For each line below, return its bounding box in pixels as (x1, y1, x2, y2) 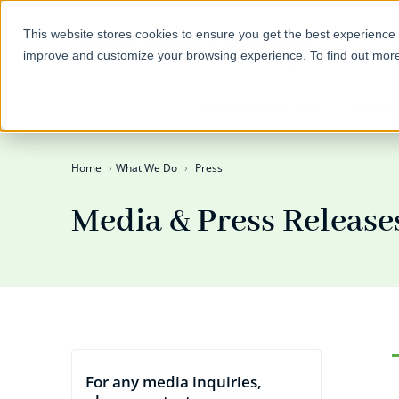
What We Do (116, 160, 177, 175)
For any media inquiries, (85, 371, 262, 392)
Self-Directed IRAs (202, 98, 324, 118)
